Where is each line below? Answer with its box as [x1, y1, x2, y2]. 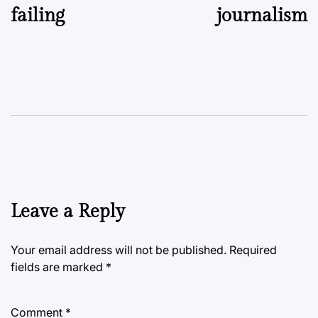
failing [11, 4, 65, 26]
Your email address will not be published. [11, 242, 226, 257]
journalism [216, 4, 307, 26]
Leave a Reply [11, 200, 125, 222]
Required [229, 242, 277, 257]
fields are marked [11, 259, 106, 274]
